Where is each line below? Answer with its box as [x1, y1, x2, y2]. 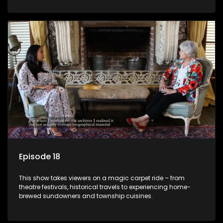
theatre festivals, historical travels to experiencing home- [19, 183, 191, 192]
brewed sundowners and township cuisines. [19, 192, 153, 201]
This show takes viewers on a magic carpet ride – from [19, 174, 185, 183]
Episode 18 [19, 151, 60, 163]
